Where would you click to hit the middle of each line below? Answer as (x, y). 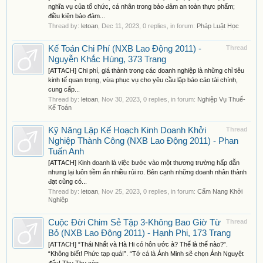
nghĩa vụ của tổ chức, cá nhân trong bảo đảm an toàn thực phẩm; (141, 6)
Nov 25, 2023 (121, 191)
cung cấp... (64, 89)
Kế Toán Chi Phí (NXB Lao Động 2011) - (125, 49)
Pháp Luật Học (218, 26)
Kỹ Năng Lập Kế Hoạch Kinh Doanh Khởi (127, 130)
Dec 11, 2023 (120, 26)
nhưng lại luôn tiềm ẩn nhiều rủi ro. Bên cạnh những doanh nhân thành (147, 172)
